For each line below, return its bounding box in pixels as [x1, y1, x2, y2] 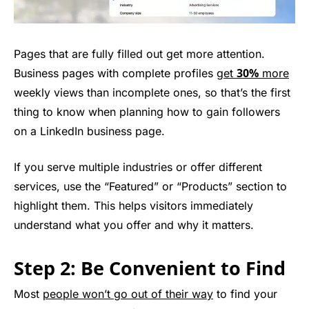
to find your [213, 287, 277, 301]
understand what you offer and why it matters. [14, 218, 254, 232]
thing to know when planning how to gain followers [14, 105, 280, 119]
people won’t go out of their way [43, 287, 213, 301]
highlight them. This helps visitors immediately [14, 199, 253, 213]
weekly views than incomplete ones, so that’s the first [14, 86, 290, 100]
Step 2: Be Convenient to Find [14, 255, 286, 281]
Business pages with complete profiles [14, 66, 217, 81]
